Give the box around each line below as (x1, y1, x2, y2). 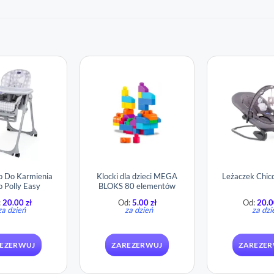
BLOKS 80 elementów (98, 180, 176, 191)
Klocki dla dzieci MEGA (97, 171, 177, 181)
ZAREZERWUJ (111, 240, 163, 249)
